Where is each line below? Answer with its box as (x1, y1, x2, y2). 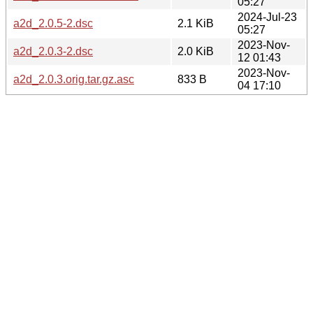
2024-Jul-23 (238, 10, 297, 23)
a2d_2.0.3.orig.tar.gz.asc (13, 73, 134, 85)
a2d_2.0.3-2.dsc (13, 45, 93, 57)
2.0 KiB (177, 45, 214, 57)
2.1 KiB (177, 17, 214, 29)
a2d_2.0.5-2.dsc (13, 17, 93, 29)
